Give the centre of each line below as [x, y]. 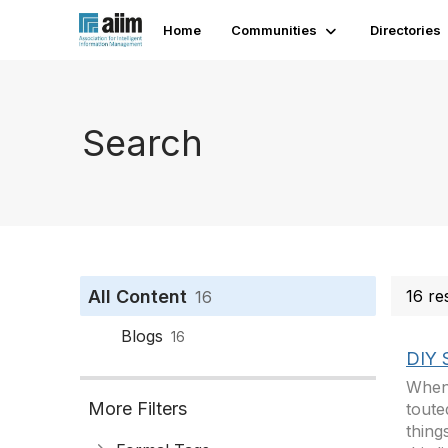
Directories [406, 30]
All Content [137, 296]
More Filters [137, 408]
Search [142, 142]
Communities [274, 30]
